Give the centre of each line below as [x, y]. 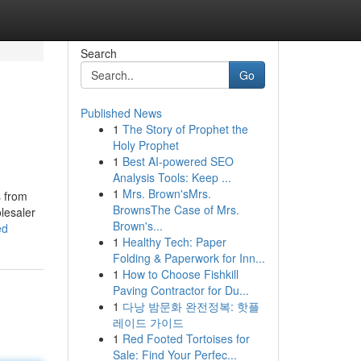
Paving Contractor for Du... [180, 290]
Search [98, 53]
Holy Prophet [145, 145]
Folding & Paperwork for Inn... [189, 258]
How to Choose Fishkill [180, 274]
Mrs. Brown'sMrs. [166, 193]
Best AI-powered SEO [178, 161]
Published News [121, 113]
